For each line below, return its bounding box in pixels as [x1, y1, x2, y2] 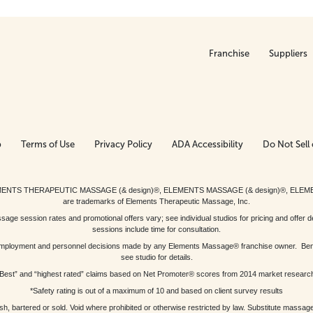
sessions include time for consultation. [92, 224, 221, 233]
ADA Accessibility [171, 138, 243, 150]
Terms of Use [20, 138, 75, 150]
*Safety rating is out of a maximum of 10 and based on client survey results [30, 286, 283, 295]
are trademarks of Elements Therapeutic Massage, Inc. [63, 196, 250, 205]
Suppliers [269, 48, 307, 59]
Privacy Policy [94, 138, 152, 150]
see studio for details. [120, 252, 193, 261]
